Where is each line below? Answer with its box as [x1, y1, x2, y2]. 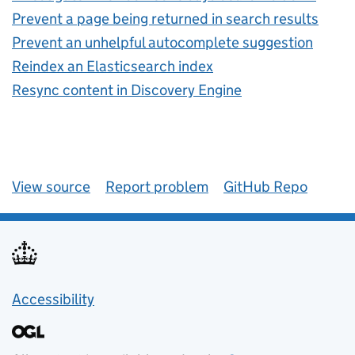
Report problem [105, 177, 208, 196]
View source [12, 177, 90, 196]
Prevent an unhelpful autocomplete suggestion [12, 32, 313, 52]
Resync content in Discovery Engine [12, 80, 242, 99]
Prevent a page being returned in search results [12, 9, 319, 28]
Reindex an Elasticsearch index [12, 56, 213, 75]
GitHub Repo [223, 177, 307, 196]
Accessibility [12, 289, 94, 308]
